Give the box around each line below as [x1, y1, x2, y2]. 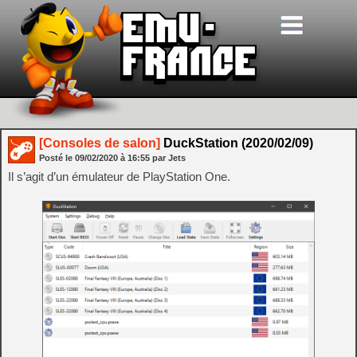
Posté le [39, 153, 75, 163]
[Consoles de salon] [39, 136, 160, 150]
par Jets [152, 153, 186, 163]
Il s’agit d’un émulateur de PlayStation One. [8, 170, 230, 183]
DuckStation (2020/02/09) [160, 136, 313, 150]
